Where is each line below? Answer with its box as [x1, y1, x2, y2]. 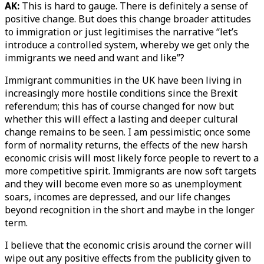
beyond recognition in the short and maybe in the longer [5, 203, 255, 216]
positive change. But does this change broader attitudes [5, 12, 251, 25]
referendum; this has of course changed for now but [5, 100, 234, 113]
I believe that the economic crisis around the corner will [5, 239, 252, 252]
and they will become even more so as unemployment [5, 177, 242, 190]
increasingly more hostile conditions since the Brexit [5, 87, 237, 100]
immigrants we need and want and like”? [5, 51, 187, 64]
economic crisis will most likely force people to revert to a [5, 151, 259, 164]
